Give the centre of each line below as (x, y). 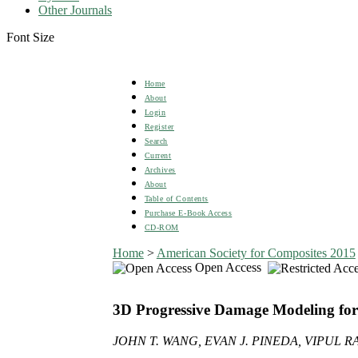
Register (159, 126)
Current (158, 155)
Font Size (30, 37)
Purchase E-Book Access (188, 213)
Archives (160, 169)
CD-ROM (161, 227)
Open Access (229, 267)
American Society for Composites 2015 (256, 253)
